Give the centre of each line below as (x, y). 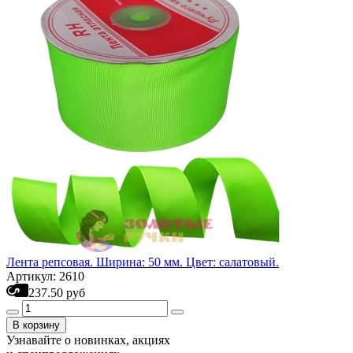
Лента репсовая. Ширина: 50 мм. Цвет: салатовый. (143, 262)
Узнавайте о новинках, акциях (88, 340)
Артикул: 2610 (45, 276)
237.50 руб (57, 293)
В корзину (36, 325)
